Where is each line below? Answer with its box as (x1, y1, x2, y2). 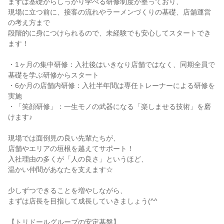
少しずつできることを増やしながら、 (8, 186, 127, 194)
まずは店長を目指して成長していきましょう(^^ (8, 197, 157, 205)
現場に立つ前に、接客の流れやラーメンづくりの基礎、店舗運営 (8, 8, 211, 16)
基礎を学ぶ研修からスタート (8, 71, 99, 79)
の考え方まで (8, 18, 50, 26)
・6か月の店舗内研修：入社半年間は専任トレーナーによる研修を (8, 81, 215, 89)
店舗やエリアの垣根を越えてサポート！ (8, 144, 134, 152)
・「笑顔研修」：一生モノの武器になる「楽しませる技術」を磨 (8, 102, 211, 110)
